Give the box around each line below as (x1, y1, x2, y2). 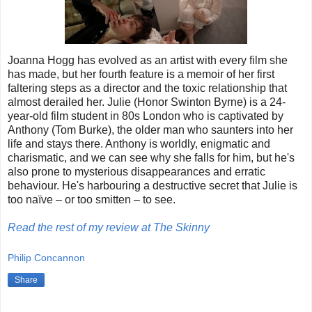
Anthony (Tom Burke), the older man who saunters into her (8, 123, 293, 136)
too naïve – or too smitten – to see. (8, 193, 175, 205)
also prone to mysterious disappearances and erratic (8, 165, 265, 178)
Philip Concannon (8, 251, 85, 263)
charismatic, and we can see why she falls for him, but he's (8, 151, 295, 164)
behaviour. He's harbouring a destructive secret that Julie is (8, 179, 297, 192)
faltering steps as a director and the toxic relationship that (8, 81, 287, 94)
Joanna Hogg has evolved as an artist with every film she (8, 54, 288, 66)
